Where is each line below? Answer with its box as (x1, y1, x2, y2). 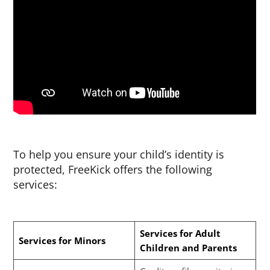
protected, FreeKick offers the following (13, 162, 213, 177)
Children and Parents (139, 242, 237, 254)
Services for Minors (18, 234, 105, 247)
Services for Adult (139, 227, 221, 240)
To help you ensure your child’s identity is (13, 147, 225, 162)
